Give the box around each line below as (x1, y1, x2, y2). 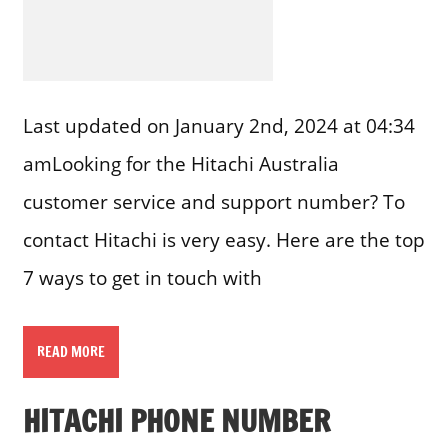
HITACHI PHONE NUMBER (22, 399, 330, 443)
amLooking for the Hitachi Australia (22, 149, 339, 177)
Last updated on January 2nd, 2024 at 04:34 (22, 111, 415, 139)
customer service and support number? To (22, 187, 405, 215)
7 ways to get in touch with (22, 263, 262, 291)
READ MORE (36, 341, 105, 362)
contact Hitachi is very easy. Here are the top (22, 225, 425, 253)
